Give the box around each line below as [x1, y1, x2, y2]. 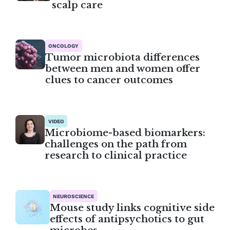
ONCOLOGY [48, 43, 79, 49]
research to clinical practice [44, 149, 187, 161]
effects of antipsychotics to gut [49, 213, 204, 225]
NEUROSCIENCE [53, 193, 94, 200]
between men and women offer [45, 63, 200, 75]
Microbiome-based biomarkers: [44, 126, 205, 139]
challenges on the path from [44, 138, 187, 150]
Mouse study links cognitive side [49, 202, 215, 214]
